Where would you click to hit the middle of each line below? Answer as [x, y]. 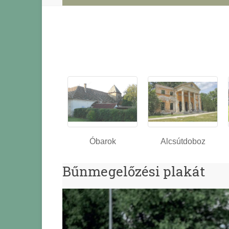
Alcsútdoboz [183, 142]
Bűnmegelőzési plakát [134, 171]
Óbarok [102, 142]
